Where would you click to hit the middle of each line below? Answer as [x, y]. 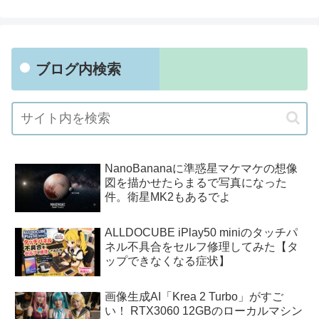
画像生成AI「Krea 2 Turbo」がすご [194, 296]
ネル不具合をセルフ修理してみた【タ [202, 246]
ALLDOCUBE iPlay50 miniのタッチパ [202, 232]
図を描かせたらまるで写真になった [196, 182]
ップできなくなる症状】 [168, 261]
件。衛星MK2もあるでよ [168, 197]
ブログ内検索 [78, 69]
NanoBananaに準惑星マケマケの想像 [202, 168]
